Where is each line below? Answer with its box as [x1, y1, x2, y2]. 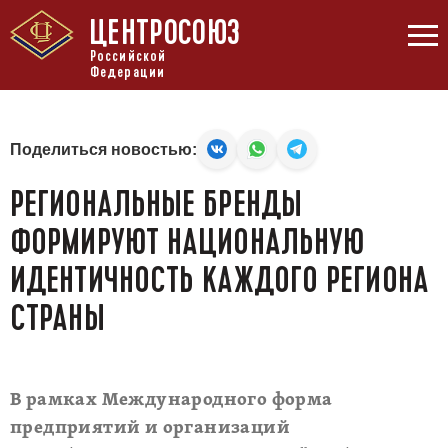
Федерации [89, 62, 166, 82]
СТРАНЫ [10, 295, 105, 341]
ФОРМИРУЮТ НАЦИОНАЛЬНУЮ [10, 219, 365, 265]
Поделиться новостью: [10, 140, 197, 158]
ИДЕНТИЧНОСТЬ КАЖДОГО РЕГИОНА [10, 257, 429, 303]
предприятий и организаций [10, 417, 290, 440]
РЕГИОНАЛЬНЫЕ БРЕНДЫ [10, 181, 302, 227]
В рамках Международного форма [10, 389, 333, 412]
